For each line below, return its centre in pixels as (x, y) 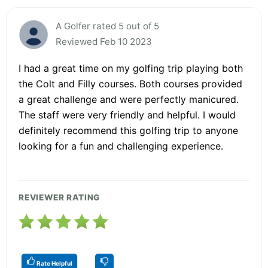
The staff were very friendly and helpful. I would (127, 115)
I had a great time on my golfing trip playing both (131, 68)
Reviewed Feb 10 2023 (104, 41)
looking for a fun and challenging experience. (121, 146)
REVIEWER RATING (60, 197)
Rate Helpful (54, 263)
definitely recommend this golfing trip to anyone (128, 130)
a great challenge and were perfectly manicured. (129, 99)
